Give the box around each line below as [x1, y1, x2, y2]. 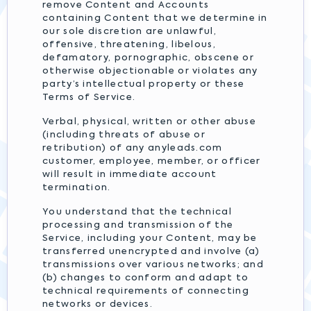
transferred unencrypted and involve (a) [42, 247, 260, 256]
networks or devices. [42, 300, 153, 309]
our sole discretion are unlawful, [42, 27, 217, 36]
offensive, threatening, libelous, [42, 40, 216, 49]
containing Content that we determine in [42, 14, 268, 23]
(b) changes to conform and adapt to [42, 274, 249, 283]
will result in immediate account [42, 170, 217, 179]
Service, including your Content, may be [42, 234, 258, 243]
